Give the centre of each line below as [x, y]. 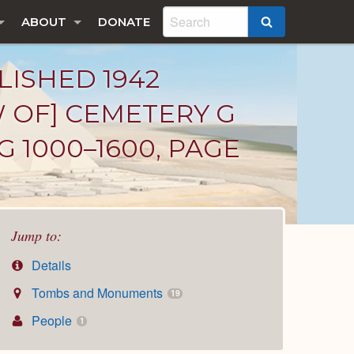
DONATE [124, 22]
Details [50, 265]
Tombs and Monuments [98, 293]
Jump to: [36, 235]
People [52, 320]
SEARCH [298, 23]
